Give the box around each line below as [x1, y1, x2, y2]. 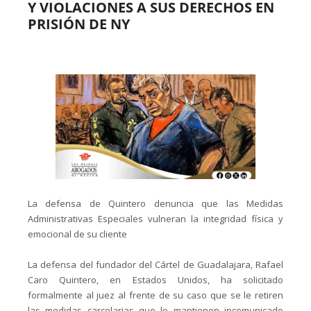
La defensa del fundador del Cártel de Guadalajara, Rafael [28, 258, 283, 271]
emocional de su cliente [28, 228, 127, 241]
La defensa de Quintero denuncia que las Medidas [28, 197, 283, 210]
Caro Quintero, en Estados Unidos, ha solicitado [28, 274, 283, 287]
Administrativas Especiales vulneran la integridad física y [28, 212, 283, 226]
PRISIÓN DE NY [28, 15, 130, 34]
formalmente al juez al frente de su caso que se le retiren [28, 289, 283, 302]
